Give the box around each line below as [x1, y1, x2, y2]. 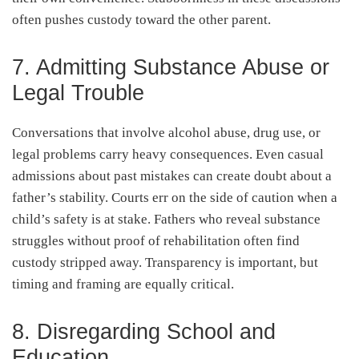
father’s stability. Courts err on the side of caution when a [12, 189, 337, 205]
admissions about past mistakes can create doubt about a [12, 167, 332, 184]
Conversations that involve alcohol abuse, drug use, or [12, 124, 321, 140]
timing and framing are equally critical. [12, 276, 234, 292]
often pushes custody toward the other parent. [12, 11, 271, 27]
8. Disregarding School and [12, 319, 276, 344]
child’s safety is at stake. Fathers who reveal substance [12, 211, 321, 227]
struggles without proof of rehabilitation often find [12, 232, 300, 248]
